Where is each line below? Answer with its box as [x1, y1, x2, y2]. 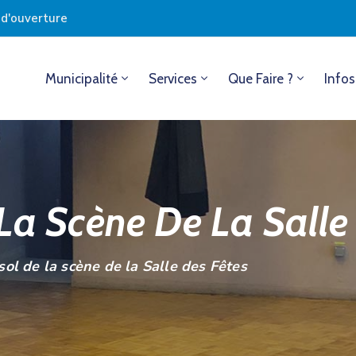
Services [148, 71, 197, 87]
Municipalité [44, 71, 118, 87]
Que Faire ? [227, 71, 293, 87]
